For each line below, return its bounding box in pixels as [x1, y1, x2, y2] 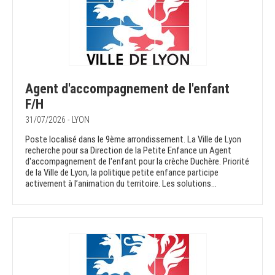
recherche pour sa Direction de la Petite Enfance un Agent [25, 145, 231, 157]
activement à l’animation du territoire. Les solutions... [25, 178, 217, 190]
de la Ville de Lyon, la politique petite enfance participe [25, 167, 219, 179]
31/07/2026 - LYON [25, 115, 90, 125]
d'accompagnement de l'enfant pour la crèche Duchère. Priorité [25, 156, 249, 168]
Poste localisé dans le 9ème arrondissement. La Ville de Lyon [25, 134, 241, 145]
